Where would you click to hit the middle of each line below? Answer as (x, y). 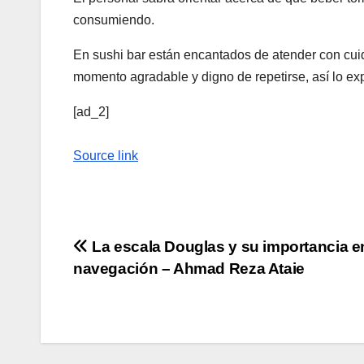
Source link (106, 156)
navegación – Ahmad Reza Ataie (189, 269)
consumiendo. (114, 20)
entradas (126, 319)
